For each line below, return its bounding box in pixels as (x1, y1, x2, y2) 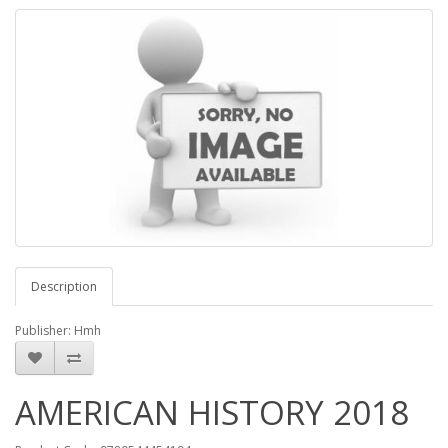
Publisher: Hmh (15, 322, 101, 339)
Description (31, 278, 97, 295)
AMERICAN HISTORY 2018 (15, 390, 409, 435)
